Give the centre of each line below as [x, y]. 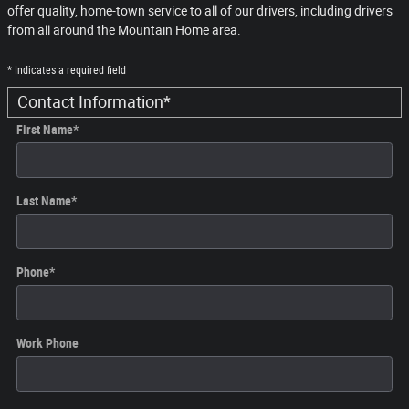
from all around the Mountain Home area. [124, 30]
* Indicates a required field [67, 70]
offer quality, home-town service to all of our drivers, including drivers [200, 11]
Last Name [44, 201]
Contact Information [90, 102]
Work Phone [47, 343]
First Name [45, 130]
